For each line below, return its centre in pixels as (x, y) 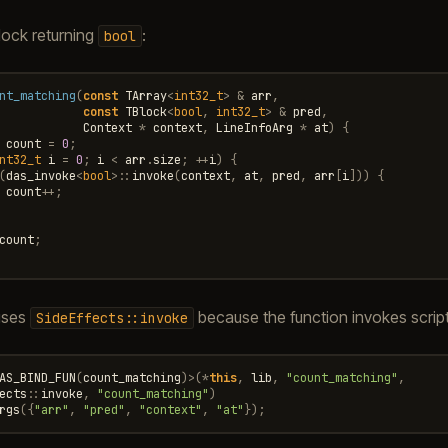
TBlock (145, 111)
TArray (145, 95)
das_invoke (40, 175)
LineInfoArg (254, 127)
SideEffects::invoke (111, 317)
